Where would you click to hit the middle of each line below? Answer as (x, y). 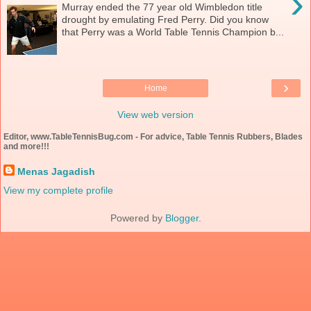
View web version (155, 114)
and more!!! (26, 146)
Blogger (182, 218)
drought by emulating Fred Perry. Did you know (166, 19)
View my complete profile (58, 191)
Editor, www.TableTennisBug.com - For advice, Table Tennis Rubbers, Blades (153, 136)
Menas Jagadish (56, 172)
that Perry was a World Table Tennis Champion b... (173, 32)
